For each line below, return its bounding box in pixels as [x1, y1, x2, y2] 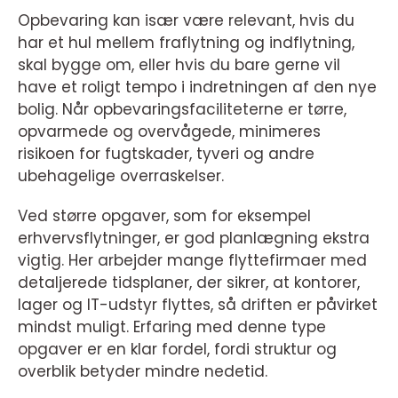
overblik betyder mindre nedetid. [18, 361, 267, 383]
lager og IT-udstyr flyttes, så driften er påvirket [18, 294, 378, 316]
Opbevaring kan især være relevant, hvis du [18, 10, 354, 32]
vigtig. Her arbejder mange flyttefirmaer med [18, 250, 367, 272]
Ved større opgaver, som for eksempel [18, 205, 311, 227]
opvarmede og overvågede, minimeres [18, 121, 321, 143]
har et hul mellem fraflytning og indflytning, [18, 32, 354, 54]
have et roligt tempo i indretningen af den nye [18, 76, 377, 99]
